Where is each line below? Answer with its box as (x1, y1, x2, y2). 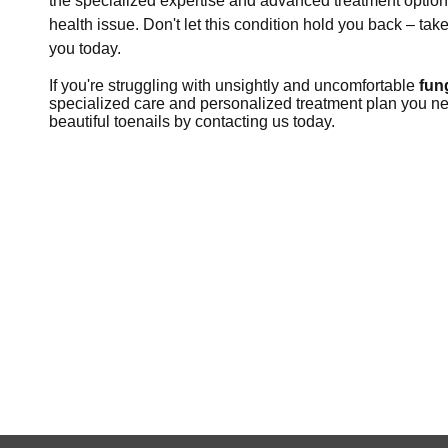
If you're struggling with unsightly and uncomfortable (48, 76, 419, 94)
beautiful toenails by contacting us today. (48, 112, 335, 130)
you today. (48, 39, 121, 57)
